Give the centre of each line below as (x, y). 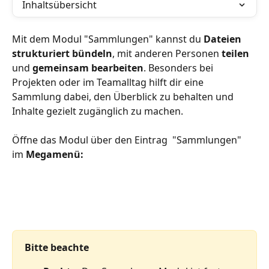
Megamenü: (55, 155)
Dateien (224, 39)
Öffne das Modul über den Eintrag (91, 140)
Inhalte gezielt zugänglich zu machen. (98, 111)
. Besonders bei (180, 68)
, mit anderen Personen (167, 53)
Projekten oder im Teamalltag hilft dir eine (109, 82)
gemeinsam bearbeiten (88, 68)
